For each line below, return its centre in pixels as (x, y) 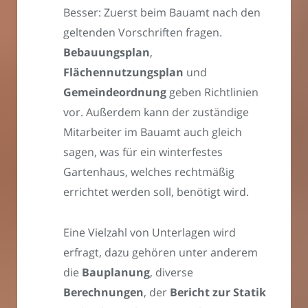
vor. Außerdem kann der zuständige (156, 112)
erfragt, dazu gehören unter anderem (161, 253)
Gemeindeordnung (115, 92)
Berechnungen (103, 293)
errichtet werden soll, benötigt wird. (156, 192)
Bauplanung (116, 273)
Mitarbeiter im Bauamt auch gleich (153, 132)
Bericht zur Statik (218, 293)
